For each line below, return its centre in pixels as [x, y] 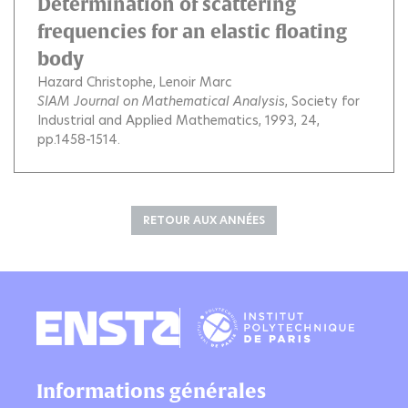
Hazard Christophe [95, 82]
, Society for [322, 102]
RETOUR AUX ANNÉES [204, 220]
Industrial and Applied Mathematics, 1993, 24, [178, 121]
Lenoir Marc [195, 82]
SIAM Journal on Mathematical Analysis [161, 102]
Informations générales [151, 391]
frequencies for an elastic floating [192, 32]
